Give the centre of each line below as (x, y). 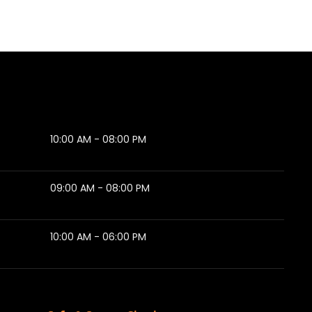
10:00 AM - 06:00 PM (98, 236)
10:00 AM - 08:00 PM (98, 139)
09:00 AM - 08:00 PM (100, 188)
